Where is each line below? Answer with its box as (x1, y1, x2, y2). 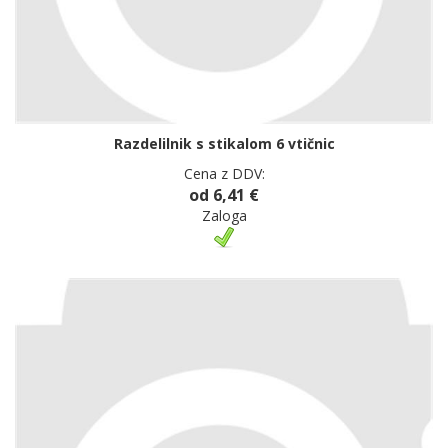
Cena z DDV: (183, 163, 265, 183)
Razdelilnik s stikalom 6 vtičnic (113, 133, 335, 153)
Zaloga (201, 205, 247, 225)
